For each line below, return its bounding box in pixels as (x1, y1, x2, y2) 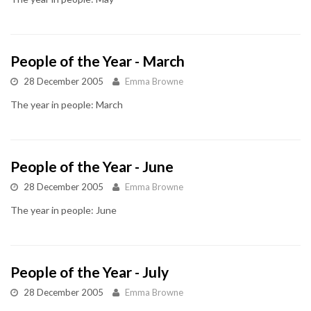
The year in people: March (10, 98, 123, 110)
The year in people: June (10, 203, 117, 216)
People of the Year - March (10, 51, 185, 69)
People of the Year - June (10, 157, 174, 175)
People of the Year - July (10, 262, 169, 280)
